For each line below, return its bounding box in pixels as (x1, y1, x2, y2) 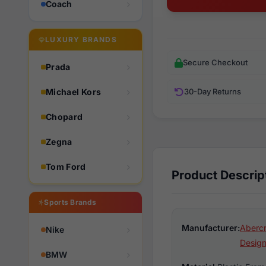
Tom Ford (46, 161, 86, 172)
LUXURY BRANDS (45, 35, 117, 44)
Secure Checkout (183, 58, 248, 67)
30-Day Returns (184, 87, 241, 96)
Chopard (46, 112, 83, 122)
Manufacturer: (182, 223, 240, 233)
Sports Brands (44, 198, 97, 207)
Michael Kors (46, 87, 102, 97)
